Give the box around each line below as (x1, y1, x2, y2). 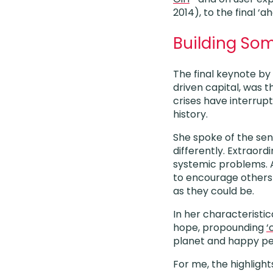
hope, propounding (173, 221, 266, 235)
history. (173, 107, 208, 121)
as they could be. (173, 184, 254, 198)
